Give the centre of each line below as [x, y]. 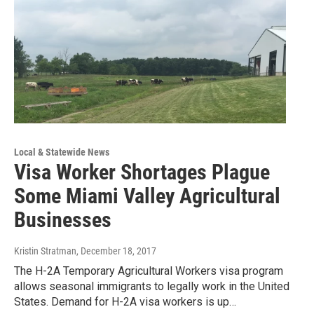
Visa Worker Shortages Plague [142, 172]
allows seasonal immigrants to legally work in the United [152, 287]
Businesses [63, 220]
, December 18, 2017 [116, 251]
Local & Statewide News [62, 152]
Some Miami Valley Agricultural [147, 196]
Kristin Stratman [45, 251]
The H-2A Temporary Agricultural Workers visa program [149, 271]
